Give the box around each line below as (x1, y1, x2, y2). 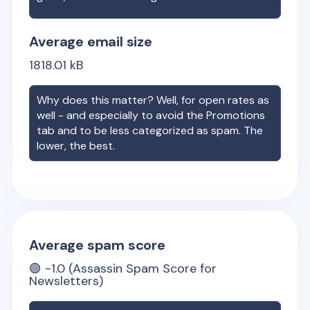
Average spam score (29, 236, 165, 254)
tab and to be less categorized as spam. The (37, 123, 264, 138)
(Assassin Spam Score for (65, 260, 217, 277)
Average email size (29, 33, 152, 51)
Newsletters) (29, 273, 104, 289)
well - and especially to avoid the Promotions (37, 108, 266, 122)
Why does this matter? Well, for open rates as (37, 93, 270, 107)
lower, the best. (37, 138, 116, 153)
